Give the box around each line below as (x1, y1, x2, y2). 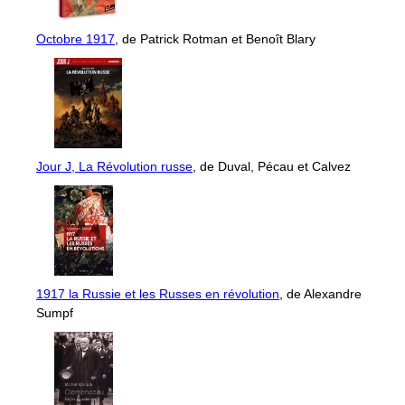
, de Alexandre (279, 286, 362, 301)
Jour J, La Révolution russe (36, 158, 193, 174)
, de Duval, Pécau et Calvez (193, 158, 351, 174)
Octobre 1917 (36, 31, 115, 46)
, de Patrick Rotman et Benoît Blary (115, 31, 316, 46)
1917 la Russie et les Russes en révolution (36, 286, 279, 301)
